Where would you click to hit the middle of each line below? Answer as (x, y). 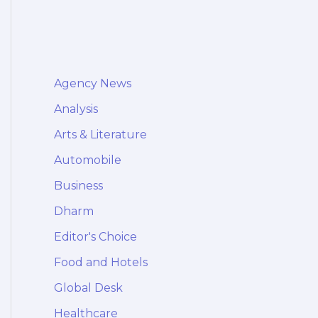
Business (78, 186)
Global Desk (88, 288)
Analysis (76, 109)
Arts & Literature (100, 135)
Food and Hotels (101, 263)
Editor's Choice (95, 237)
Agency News (93, 84)
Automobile (88, 160)
